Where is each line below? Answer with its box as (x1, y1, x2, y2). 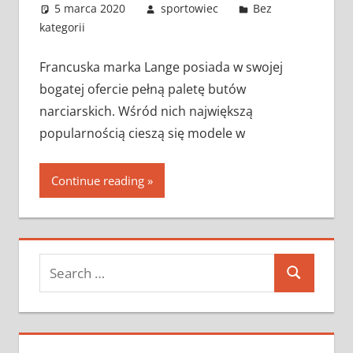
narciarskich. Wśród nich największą (39, 102, 253, 120)
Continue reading (50, 172, 144, 188)
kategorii (39, 19, 85, 35)
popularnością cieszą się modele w (39, 124, 245, 142)
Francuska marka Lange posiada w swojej (39, 58, 283, 76)
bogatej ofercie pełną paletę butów (39, 80, 246, 98)
